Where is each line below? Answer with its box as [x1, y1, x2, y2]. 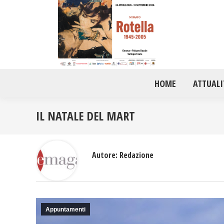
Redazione [117, 149, 153, 160]
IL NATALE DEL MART [36, 107, 135, 124]
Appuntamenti [45, 205, 85, 213]
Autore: [92, 149, 117, 160]
